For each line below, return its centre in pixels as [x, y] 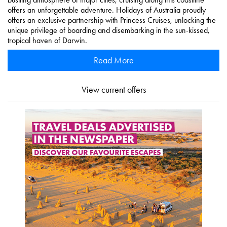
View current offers [113, 90]
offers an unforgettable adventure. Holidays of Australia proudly [107, 10]
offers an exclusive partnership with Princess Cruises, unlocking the [112, 20]
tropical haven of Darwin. [47, 41]
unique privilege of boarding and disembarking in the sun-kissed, [109, 30]
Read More [113, 61]
